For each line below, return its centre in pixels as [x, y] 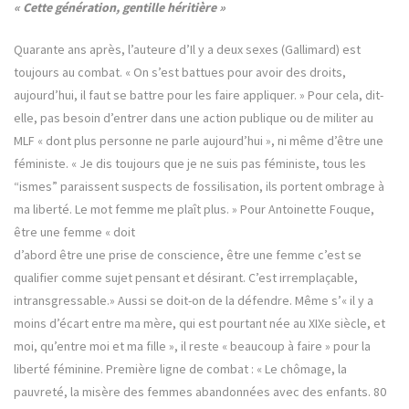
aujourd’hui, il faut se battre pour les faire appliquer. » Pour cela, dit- [199, 95]
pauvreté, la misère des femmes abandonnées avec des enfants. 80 [200, 392]
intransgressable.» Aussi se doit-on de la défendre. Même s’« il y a [194, 301]
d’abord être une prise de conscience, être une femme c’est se [188, 255]
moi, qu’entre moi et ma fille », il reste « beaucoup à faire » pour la [192, 346]
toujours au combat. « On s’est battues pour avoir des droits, [180, 73]
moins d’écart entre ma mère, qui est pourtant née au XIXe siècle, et [199, 324]
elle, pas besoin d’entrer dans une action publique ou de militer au [194, 118]
